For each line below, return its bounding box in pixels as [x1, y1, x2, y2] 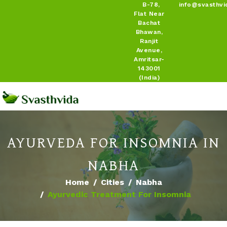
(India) [138, 74, 160, 81]
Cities [100, 177, 124, 187]
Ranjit [140, 37, 159, 45]
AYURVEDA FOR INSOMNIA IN [7, 131, 220, 154]
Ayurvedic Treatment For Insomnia [48, 190, 191, 200]
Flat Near [134, 10, 165, 17]
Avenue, [136, 47, 162, 54]
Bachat [138, 19, 161, 26]
